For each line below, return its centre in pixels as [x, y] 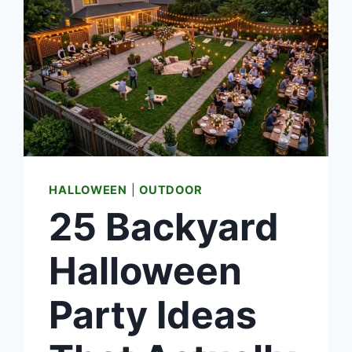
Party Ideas [153, 314]
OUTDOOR [171, 190]
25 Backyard [164, 226]
